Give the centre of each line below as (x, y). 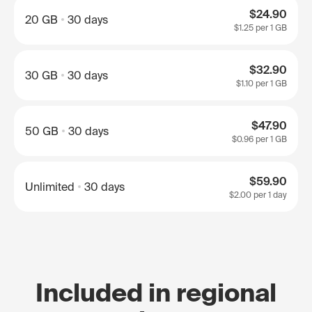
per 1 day (269, 195)
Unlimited (50, 187)
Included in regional (156, 292)
